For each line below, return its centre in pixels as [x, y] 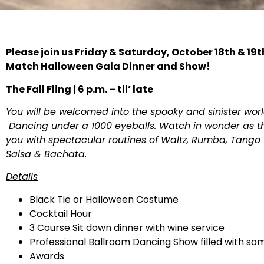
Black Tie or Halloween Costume [104, 199]
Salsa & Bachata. [46, 154]
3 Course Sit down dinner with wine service [127, 227]
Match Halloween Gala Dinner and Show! [108, 67]
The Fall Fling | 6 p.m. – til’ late [80, 89]
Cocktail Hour [61, 213]
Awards [47, 256]
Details [22, 177]
